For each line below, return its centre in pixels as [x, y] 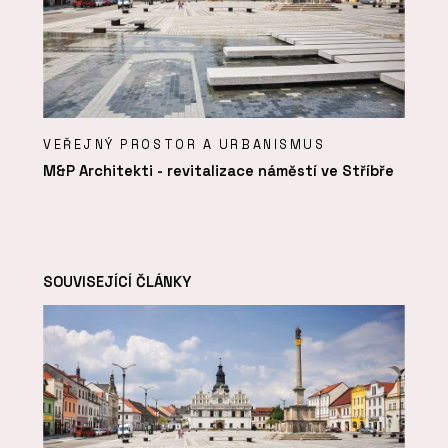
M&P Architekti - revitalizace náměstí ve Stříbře [218, 171]
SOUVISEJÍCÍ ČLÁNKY [117, 281]
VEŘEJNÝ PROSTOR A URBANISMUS [184, 145]
